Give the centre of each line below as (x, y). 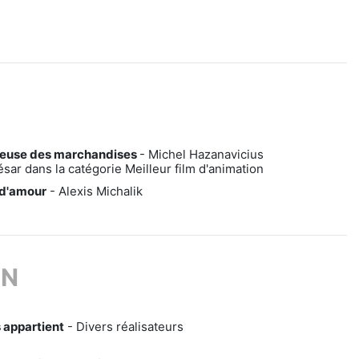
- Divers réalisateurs (124, 327)
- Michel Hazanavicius (202, 154)
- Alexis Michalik (95, 191)
